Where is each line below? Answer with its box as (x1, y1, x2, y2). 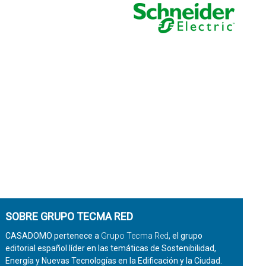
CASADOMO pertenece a (5, 231, 101, 240)
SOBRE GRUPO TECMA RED (5, 210, 133, 223)
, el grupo (168, 231, 202, 240)
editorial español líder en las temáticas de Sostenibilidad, (5, 243, 216, 253)
